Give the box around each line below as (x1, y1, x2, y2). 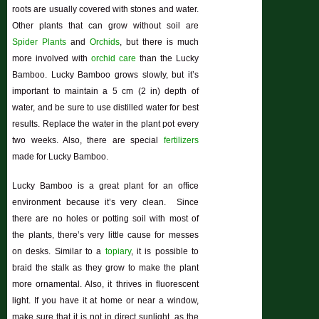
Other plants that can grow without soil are (12, 20, 199, 31)
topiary (105, 246, 131, 256)
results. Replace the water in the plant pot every (12, 118, 199, 129)
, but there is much (120, 36, 199, 47)
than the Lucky (135, 53, 199, 63)
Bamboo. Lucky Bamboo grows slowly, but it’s (12, 69, 199, 80)
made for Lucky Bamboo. (12, 151, 109, 162)
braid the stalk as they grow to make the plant (12, 262, 199, 273)
